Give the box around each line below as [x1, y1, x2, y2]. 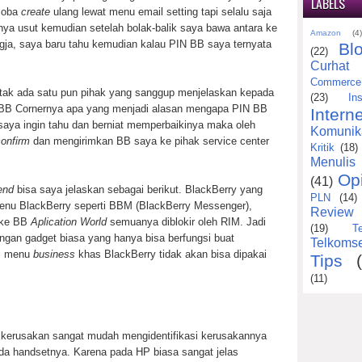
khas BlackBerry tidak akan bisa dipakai [75, 247, 267, 260]
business [33, 247, 75, 260]
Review [310, 205, 354, 220]
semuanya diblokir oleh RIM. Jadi [107, 215, 266, 228]
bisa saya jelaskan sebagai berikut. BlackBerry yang [14, 183, 263, 196]
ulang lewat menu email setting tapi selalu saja [50, 5, 271, 18]
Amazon [310, 28, 341, 38]
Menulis [310, 155, 356, 170]
